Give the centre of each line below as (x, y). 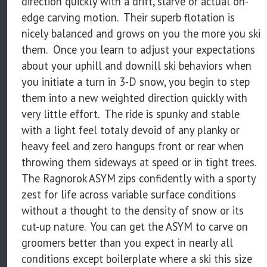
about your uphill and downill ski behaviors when (136, 65)
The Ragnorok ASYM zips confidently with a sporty (139, 178)
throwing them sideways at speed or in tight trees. (140, 162)
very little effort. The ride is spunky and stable (131, 114)
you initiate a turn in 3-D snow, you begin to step (136, 81)
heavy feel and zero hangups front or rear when (133, 146)
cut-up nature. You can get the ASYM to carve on (135, 226)
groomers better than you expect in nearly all (127, 242)
